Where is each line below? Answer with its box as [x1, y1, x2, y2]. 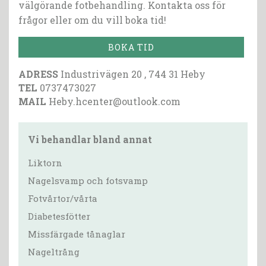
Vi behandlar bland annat [28, 133, 152, 146]
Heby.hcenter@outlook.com [49, 95, 180, 108]
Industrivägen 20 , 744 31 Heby [58, 68, 205, 81]
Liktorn [28, 157, 62, 169]
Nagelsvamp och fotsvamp [28, 175, 148, 187]
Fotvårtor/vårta [28, 192, 97, 205]
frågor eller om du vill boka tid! [18, 14, 166, 27]
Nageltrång [28, 246, 80, 258]
